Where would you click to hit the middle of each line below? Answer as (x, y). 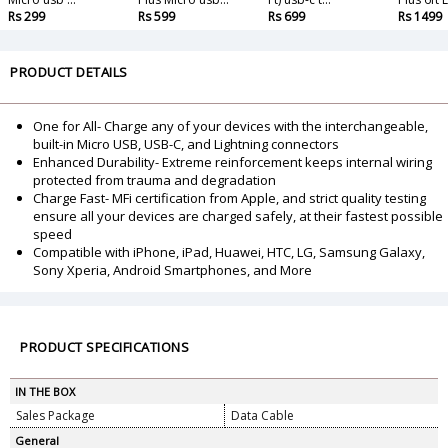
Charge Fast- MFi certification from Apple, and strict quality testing (229, 198)
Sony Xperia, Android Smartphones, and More (172, 270)
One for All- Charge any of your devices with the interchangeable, (230, 126)
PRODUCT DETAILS (69, 72)
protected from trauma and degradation (154, 180)
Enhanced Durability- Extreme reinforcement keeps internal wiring (232, 162)
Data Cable (262, 416)
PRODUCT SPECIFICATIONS (104, 347)
